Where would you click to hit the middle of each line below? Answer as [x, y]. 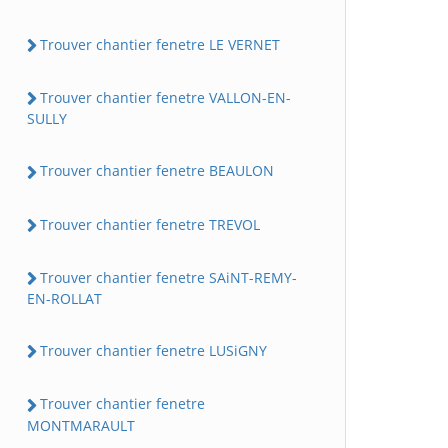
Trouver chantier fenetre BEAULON [157, 171]
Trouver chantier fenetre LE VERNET [160, 44]
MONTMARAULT [81, 425]
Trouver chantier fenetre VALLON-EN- [165, 98]
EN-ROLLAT [64, 299]
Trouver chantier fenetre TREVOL [150, 224]
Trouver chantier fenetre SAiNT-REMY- [168, 277]
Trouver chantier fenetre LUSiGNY [153, 351]
